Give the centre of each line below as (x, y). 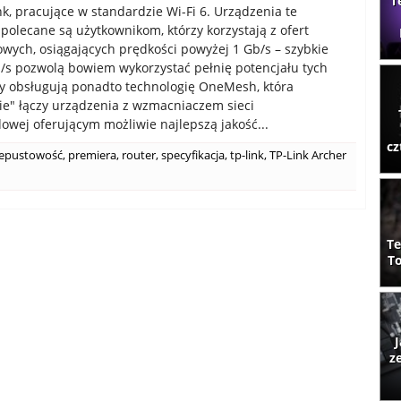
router (139, 155)
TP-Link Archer (308, 155)
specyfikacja (193, 155)
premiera (92, 155)
